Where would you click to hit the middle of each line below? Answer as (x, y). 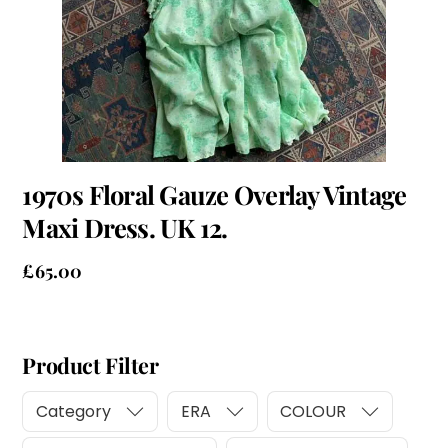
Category (74, 411)
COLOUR (313, 411)
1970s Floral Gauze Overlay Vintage (214, 194)
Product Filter (90, 365)
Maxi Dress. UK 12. (125, 227)
